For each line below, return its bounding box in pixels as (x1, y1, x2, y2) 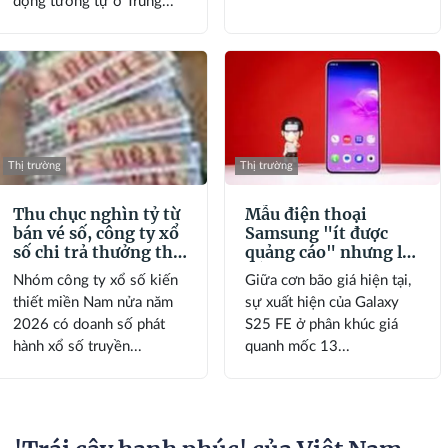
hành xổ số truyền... (12, 338, 142, 354)
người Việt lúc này (245, 279, 390, 300)
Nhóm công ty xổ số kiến (12, 272, 178, 288)
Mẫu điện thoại (245, 203, 368, 224)
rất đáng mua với (245, 260, 382, 281)
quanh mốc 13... (245, 338, 351, 354)
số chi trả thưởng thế (12, 241, 182, 262)
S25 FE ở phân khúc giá (245, 316, 399, 332)
